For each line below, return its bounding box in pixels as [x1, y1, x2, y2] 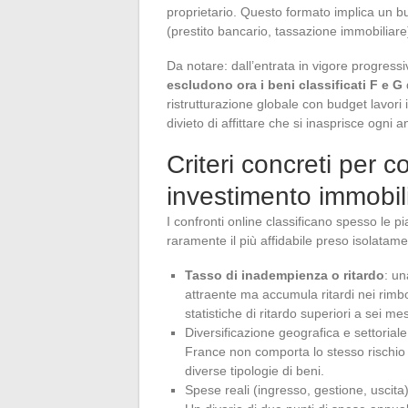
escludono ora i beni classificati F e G [167, 77, 403, 93]
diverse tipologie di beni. [185, 363, 324, 379]
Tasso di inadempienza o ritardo [185, 268, 384, 283]
